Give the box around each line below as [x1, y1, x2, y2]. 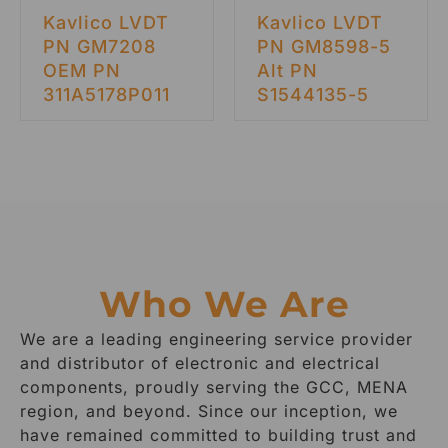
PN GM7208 [42, 36, 156, 58]
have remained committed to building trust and [20, 425, 417, 446]
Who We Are [98, 282, 350, 327]
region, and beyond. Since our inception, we [20, 401, 398, 422]
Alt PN [256, 60, 318, 82]
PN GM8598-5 [256, 36, 391, 58]
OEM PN [42, 60, 121, 82]
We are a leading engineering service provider [20, 329, 413, 350]
